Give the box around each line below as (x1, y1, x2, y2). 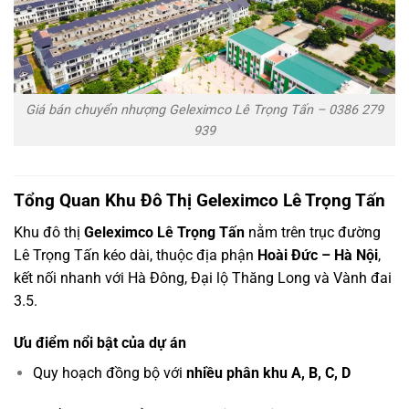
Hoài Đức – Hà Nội (257, 246, 378, 264)
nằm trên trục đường (245, 223, 381, 241)
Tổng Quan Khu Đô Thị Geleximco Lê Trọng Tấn (14, 190, 385, 212)
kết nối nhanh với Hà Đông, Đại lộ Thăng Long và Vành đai (14, 268, 392, 287)
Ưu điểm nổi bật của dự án (14, 333, 186, 351)
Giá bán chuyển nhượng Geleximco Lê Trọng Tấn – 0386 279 (26, 101, 383, 118)
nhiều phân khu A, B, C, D (185, 363, 351, 382)
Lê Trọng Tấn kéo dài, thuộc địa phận (14, 246, 257, 264)
